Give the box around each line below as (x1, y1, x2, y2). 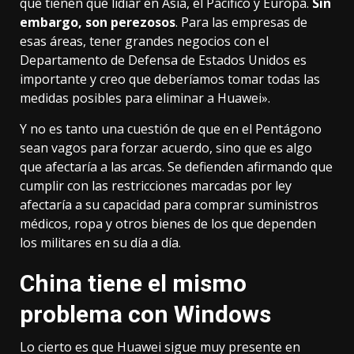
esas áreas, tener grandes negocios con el (20, 32, 269, 51)
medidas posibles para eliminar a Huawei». (20, 89, 270, 107)
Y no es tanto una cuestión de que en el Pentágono (20, 120, 322, 138)
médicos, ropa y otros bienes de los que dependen (20, 215, 316, 233)
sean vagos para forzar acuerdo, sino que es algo (20, 139, 312, 157)
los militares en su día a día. (20, 234, 181, 252)
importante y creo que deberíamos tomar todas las (20, 70, 320, 88)
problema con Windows (20, 300, 271, 329)
